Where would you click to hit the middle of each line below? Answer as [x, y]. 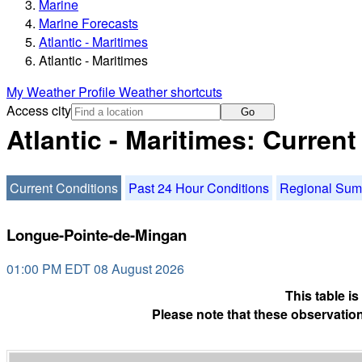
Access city [39, 111]
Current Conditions [64, 187]
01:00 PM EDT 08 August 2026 [95, 269]
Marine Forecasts [88, 23]
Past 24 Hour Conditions [199, 187]
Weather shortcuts [170, 92]
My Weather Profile [63, 92]
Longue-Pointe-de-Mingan [97, 234]
